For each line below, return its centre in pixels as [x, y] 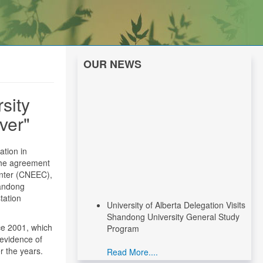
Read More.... [132, 243]
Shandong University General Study [173, 208]
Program [123, 220]
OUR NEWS [112, 64]
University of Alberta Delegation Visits [176, 196]
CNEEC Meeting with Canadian [165, 255]
